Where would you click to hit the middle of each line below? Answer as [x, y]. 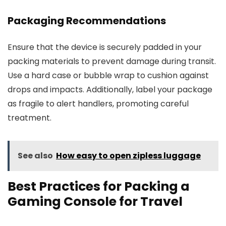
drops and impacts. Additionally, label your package [110, 90]
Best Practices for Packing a [99, 186]
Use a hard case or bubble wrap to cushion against [108, 75]
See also [35, 156]
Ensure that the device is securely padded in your [105, 47]
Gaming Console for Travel [95, 202]
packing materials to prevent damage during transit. [112, 61]
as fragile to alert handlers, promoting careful [98, 104]
